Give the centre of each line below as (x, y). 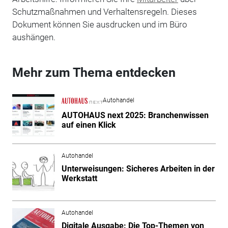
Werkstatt (79, 178)
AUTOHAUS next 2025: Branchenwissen (135, 115)
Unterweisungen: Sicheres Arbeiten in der (138, 168)
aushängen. (34, 37)
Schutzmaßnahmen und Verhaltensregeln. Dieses (104, 11)
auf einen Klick (89, 125)
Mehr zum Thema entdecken (94, 72)
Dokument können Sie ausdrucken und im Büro (99, 24)
